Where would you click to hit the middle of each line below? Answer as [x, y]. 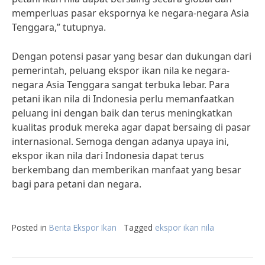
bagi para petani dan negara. [77, 184]
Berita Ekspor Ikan [83, 227]
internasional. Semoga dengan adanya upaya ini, [120, 141]
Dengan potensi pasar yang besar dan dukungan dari [132, 56]
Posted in [30, 227]
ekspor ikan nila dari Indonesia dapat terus [108, 156]
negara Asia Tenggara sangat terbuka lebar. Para [121, 85]
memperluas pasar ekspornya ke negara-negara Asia [130, 13]
